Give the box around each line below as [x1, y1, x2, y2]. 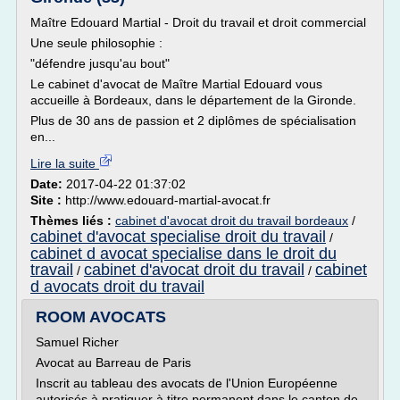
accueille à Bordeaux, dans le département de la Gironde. [30, 93, 356, 107]
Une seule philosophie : [30, 36, 162, 50]
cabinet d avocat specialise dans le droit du [30, 245, 337, 262]
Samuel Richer [36, 335, 119, 349]
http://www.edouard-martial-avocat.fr [65, 193, 271, 207]
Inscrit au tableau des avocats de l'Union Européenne [36, 376, 337, 390]
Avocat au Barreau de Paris [36, 355, 191, 370]
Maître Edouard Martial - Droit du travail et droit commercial [30, 15, 366, 29]
